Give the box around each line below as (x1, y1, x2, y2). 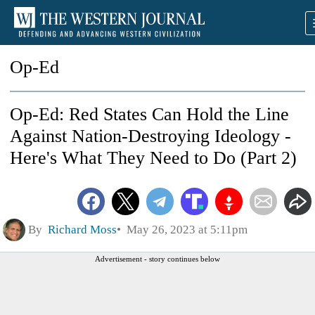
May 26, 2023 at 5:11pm (121, 222, 247, 236)
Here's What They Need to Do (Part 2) (10, 148, 297, 168)
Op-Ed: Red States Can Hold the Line (10, 104, 289, 124)
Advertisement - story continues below (95, 254, 220, 263)
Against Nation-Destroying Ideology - (10, 126, 291, 146)
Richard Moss (48, 222, 117, 236)
